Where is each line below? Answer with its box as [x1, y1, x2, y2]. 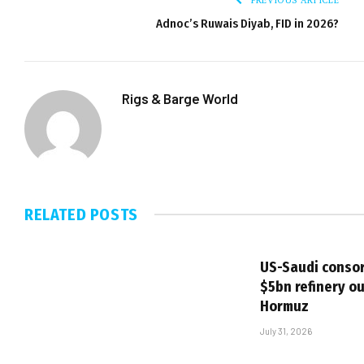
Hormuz [260, 297, 309, 315]
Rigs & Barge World [122, 89, 238, 106]
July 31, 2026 [260, 325, 312, 336]
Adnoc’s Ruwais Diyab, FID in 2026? [156, 15, 339, 31]
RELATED [24, 204, 90, 224]
